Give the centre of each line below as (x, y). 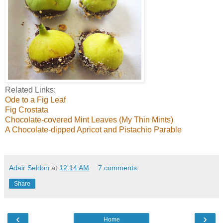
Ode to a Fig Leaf (35, 100)
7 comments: (119, 167)
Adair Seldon (29, 167)
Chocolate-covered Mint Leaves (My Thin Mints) (89, 119)
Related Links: (30, 90)
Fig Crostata (27, 110)
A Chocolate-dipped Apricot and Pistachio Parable (93, 129)
